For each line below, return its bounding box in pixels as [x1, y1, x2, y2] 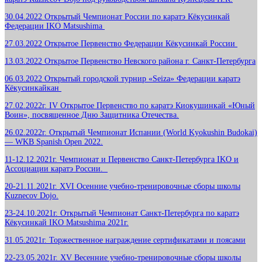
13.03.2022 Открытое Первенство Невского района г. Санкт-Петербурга [5, 57, 256, 66]
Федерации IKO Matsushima [5, 22, 105, 31]
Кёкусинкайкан [5, 84, 61, 93]
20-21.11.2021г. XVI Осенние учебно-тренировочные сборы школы [5, 182, 240, 191]
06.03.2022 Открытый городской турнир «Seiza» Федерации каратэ [5, 74, 240, 84]
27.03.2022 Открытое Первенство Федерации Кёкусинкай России [5, 39, 237, 49]
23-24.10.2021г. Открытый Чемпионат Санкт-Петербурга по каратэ [5, 209, 239, 218]
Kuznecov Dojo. [5, 191, 58, 201]
